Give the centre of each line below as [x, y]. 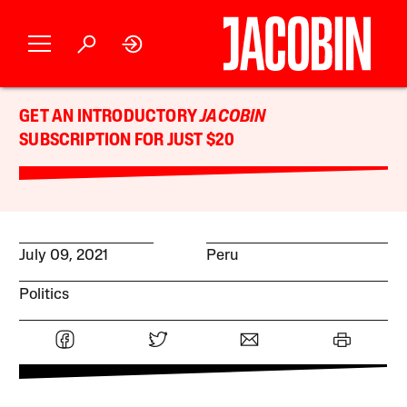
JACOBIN [233, 117]
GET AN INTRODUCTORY [110, 117]
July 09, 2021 [64, 256]
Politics [45, 294]
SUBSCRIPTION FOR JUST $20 [127, 141]
